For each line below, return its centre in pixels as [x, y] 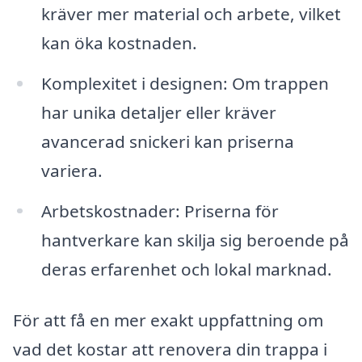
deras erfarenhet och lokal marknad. [186, 269]
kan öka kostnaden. [119, 42]
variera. [72, 170]
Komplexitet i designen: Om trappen [185, 83]
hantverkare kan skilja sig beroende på [195, 240]
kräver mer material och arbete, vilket [191, 13]
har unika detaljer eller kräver [158, 112]
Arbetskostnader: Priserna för [160, 210]
